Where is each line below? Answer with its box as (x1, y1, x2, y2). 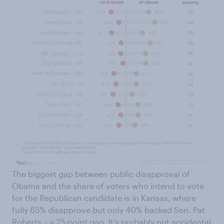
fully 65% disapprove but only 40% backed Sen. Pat (12, 204, 205, 214)
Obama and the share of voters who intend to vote (12, 180, 204, 190)
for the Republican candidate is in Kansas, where (12, 192, 196, 202)
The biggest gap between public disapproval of (12, 168, 190, 178)
